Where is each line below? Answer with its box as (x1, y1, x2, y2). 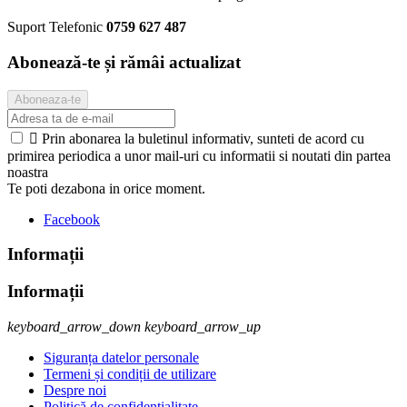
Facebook (44, 211, 100, 227)
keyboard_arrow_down (7, 318, 141, 334)
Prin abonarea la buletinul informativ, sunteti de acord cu (42, 130, 364, 146)
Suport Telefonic (7, 19, 103, 35)
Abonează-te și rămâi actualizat (7, 53, 241, 73)
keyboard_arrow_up (144, 318, 261, 334)
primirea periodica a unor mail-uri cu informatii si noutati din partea (7, 147, 391, 164)
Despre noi (44, 382, 106, 398)
